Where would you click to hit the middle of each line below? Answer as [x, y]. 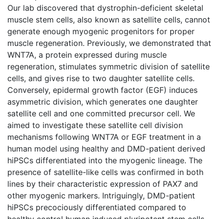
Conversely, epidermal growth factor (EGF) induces [102, 90]
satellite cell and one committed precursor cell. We [101, 113]
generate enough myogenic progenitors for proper [101, 31]
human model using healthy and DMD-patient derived [106, 148]
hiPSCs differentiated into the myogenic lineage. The [105, 160]
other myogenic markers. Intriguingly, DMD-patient [101, 195]
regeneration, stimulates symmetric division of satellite [109, 66]
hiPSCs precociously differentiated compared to [97, 207]
